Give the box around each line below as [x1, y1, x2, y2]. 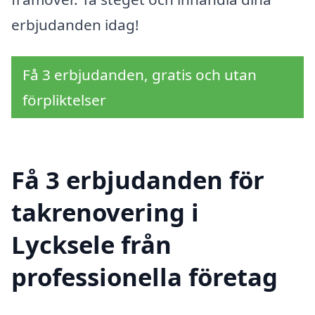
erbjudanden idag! [11, 14, 139, 34]
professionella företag [11, 260, 278, 294]
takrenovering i [11, 195, 199, 229]
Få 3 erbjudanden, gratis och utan [22, 65, 257, 85]
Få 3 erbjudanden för [11, 163, 264, 197]
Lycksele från [11, 228, 172, 262]
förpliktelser [22, 90, 106, 110]
